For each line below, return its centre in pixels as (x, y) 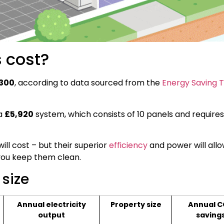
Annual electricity (51, 204)
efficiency (128, 145)
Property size (136, 204)
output (51, 215)
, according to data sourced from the (88, 83)
